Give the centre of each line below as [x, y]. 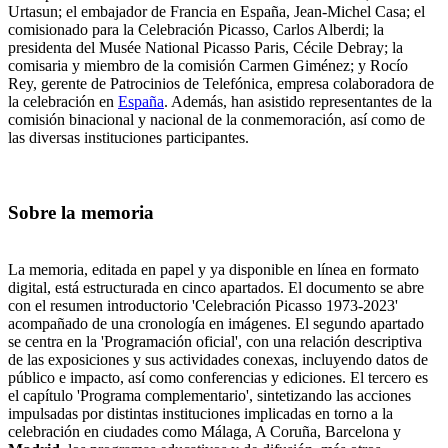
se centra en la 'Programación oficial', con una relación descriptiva [215, 341]
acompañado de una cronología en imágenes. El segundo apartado [216, 323]
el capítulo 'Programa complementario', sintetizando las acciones [209, 395]
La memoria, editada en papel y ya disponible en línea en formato [213, 269]
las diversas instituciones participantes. [128, 138]
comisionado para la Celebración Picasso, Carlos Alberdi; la [196, 30]
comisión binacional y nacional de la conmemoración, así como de [216, 120]
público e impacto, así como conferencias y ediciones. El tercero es [218, 377]
